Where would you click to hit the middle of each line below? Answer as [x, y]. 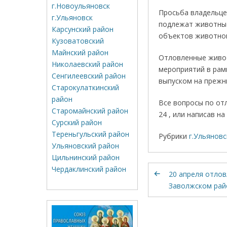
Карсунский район [83, 29]
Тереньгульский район [90, 134]
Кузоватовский [78, 41]
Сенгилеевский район [89, 76]
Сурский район [77, 122]
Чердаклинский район [89, 169]
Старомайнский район [90, 111]
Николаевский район [87, 64]
